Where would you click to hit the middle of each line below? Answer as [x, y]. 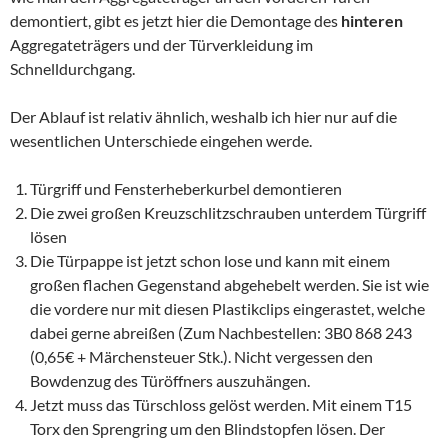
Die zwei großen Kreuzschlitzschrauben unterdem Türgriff [228, 212]
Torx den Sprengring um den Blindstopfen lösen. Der [207, 428]
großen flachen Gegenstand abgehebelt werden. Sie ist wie [229, 284]
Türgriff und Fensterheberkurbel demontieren [186, 188]
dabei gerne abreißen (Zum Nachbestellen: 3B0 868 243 [221, 332]
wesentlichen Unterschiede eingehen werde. [161, 140]
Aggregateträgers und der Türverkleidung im [161, 44]
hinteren [372, 20]
